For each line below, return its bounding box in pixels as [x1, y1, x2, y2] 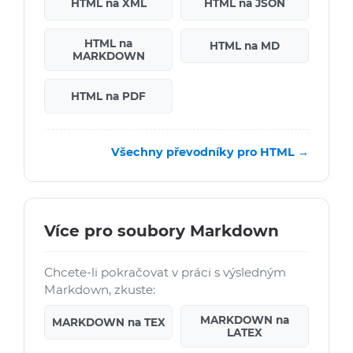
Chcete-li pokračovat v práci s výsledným [44, 264, 286, 280]
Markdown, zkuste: [44, 281, 155, 297]
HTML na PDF [71, 89, 146, 102]
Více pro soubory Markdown [44, 221, 279, 240]
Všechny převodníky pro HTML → [111, 144, 309, 159]
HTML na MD [210, 39, 280, 52]
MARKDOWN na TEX [51, 315, 165, 329]
